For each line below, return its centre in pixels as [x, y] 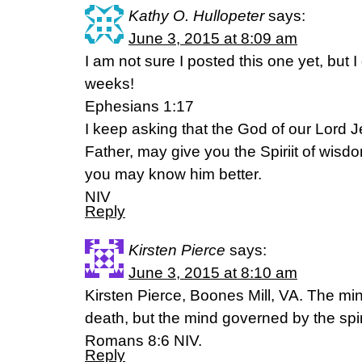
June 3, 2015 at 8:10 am [213, 273]
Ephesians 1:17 [139, 106]
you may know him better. [173, 174]
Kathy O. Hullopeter [196, 16]
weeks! [109, 84]
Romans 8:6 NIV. [143, 341]
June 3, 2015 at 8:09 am [213, 38]
